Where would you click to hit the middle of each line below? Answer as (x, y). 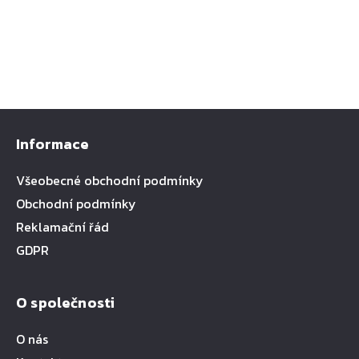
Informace (53, 144)
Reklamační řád (63, 227)
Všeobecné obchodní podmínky (110, 180)
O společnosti (66, 303)
